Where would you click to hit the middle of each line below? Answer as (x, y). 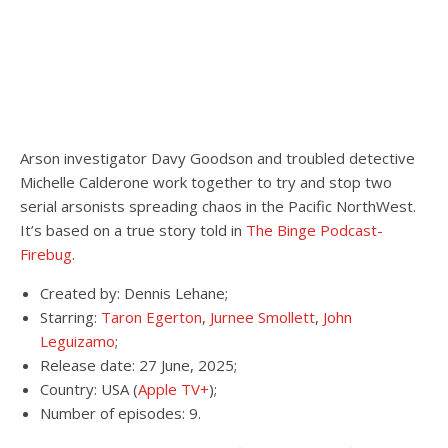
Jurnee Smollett (262, 317)
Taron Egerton (149, 317)
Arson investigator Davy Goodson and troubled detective (217, 158)
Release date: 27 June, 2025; (138, 365)
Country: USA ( (89, 389)
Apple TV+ (173, 389)
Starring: (68, 317)
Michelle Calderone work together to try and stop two (206, 182)
